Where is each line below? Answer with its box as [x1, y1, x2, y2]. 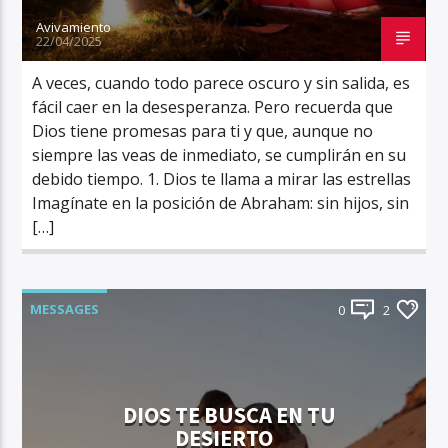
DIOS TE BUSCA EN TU [122, 401, 336, 431]
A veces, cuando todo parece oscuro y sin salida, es [32, 71, 411, 94]
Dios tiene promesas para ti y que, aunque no [32, 119, 374, 142]
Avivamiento [36, 17, 112, 36]
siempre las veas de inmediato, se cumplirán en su [32, 143, 407, 166]
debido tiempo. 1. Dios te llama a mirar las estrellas [32, 167, 412, 190]
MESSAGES [30, 299, 100, 318]
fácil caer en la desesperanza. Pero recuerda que [32, 95, 394, 118]
